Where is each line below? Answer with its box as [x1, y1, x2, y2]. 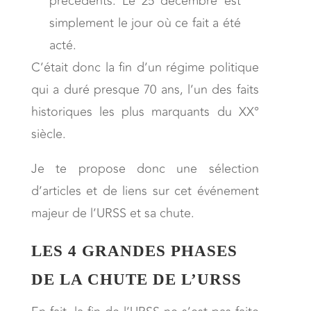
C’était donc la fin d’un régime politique [31, 57, 259, 77]
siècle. [31, 124, 66, 144]
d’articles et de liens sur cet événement [31, 180, 259, 201]
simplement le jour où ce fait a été [49, 12, 241, 33]
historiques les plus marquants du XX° [31, 101, 259, 121]
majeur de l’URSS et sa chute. [31, 203, 194, 223]
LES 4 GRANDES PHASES [31, 242, 237, 260]
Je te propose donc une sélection [31, 158, 259, 178]
